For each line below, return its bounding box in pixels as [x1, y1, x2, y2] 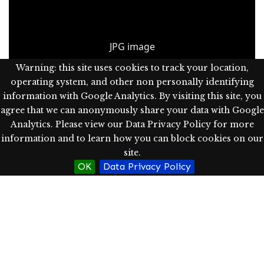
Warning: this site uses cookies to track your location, [15, 62, 249, 73]
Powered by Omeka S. [88, 236, 176, 247]
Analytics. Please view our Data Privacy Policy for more [10, 119, 254, 130]
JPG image [109, 40, 155, 54]
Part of [39, 118, 71, 130]
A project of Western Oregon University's [16, 224, 178, 235]
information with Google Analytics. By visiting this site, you [2, 91, 262, 101]
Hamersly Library [178, 224, 246, 235]
